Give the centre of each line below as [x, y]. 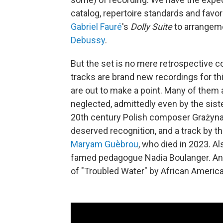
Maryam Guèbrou [105, 144]
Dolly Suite [151, 27]
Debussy [88, 40]
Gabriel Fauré [96, 27]
